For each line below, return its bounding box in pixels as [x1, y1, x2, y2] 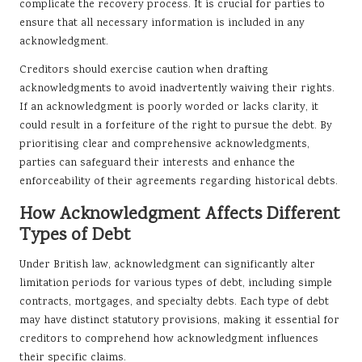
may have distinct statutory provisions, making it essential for [19, 313, 339, 330]
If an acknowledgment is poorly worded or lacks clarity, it [19, 99, 318, 116]
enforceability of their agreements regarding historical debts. [19, 174, 338, 191]
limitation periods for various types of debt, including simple [19, 276, 332, 293]
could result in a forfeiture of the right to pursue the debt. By [19, 118, 332, 135]
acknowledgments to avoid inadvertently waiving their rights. [19, 81, 335, 98]
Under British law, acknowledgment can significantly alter [19, 257, 315, 274]
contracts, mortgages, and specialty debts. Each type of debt [19, 294, 329, 311]
